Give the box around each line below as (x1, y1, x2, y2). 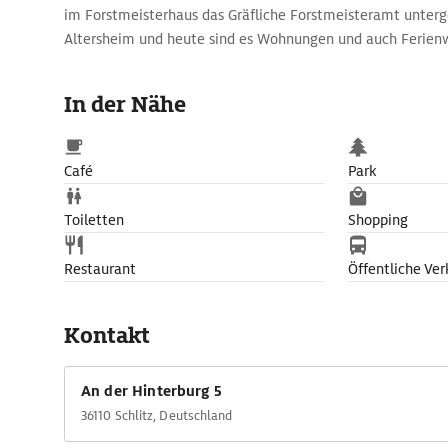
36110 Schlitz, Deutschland (81, 407, 233, 424)
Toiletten (64, 211, 124, 229)
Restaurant (64, 260, 136, 278)
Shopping (348, 211, 408, 229)
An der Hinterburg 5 (81, 382, 222, 400)
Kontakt (64, 321, 150, 350)
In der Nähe (64, 90, 186, 119)
